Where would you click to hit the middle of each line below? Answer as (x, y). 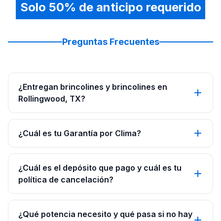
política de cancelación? (66, 180)
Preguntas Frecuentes (110, 42)
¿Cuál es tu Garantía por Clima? (80, 133)
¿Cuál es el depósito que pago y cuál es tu (100, 168)
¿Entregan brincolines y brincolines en (93, 87)
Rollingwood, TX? (52, 99)
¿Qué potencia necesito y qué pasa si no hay (105, 214)
